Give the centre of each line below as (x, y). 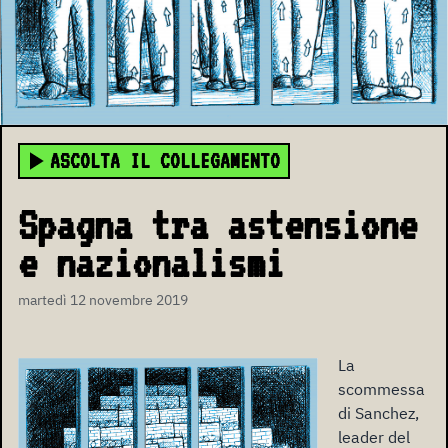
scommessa (381, 388)
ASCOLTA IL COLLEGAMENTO (165, 160)
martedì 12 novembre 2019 (103, 299)
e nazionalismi (151, 262)
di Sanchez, (378, 412)
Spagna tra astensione (217, 224)
